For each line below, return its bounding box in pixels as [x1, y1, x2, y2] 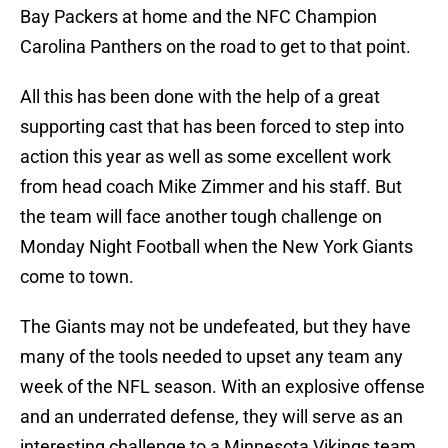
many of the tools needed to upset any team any [20, 346, 403, 368]
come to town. [20, 266, 134, 288]
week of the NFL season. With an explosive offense [20, 376, 425, 398]
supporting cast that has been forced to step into [20, 116, 404, 138]
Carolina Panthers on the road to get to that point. [20, 36, 411, 58]
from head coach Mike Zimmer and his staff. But [20, 176, 402, 198]
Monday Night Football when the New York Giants [20, 236, 413, 258]
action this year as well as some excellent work [20, 146, 391, 168]
